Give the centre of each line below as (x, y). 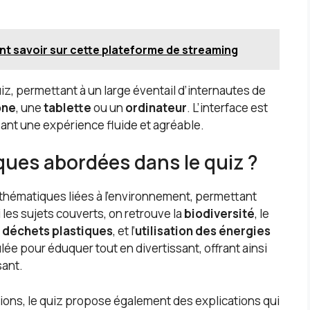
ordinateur (156, 107)
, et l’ (124, 231)
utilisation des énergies (203, 231)
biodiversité (219, 214)
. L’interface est (227, 107)
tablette (67, 107)
